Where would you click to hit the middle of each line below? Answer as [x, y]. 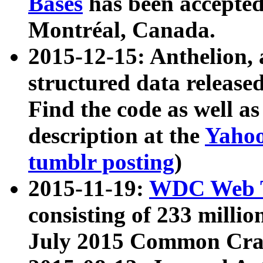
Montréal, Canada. [122, 30]
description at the [117, 136]
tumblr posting [101, 162]
